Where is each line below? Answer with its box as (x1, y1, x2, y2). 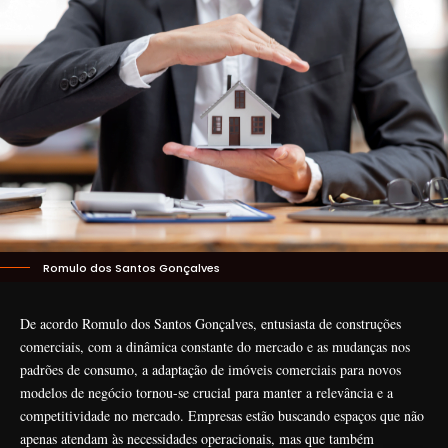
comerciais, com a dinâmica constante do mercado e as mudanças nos (20, 336, 410, 356)
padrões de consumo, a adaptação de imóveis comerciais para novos (20, 359, 401, 379)
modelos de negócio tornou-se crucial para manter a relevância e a (20, 382, 393, 402)
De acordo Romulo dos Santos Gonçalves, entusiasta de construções (20, 313, 401, 333)
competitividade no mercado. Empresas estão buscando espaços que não (20, 405, 424, 425)
